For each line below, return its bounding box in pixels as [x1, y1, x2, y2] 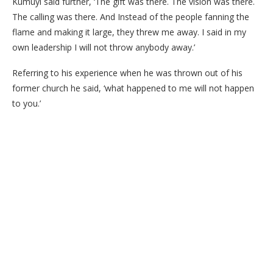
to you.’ [12, 97, 41, 109]
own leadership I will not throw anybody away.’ [12, 41, 195, 53]
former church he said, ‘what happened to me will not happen [12, 82, 254, 94]
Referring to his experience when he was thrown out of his [12, 67, 243, 79]
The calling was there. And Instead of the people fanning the [12, 11, 249, 23]
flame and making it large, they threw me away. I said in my [12, 26, 246, 38]
